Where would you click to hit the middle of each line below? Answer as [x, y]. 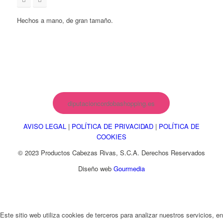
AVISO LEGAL [45, 126]
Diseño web [96, 168]
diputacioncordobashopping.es [111, 103]
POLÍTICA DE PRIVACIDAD [112, 126]
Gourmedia [129, 168]
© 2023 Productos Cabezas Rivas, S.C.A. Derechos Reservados [111, 152]
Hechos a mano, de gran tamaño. [65, 20]
